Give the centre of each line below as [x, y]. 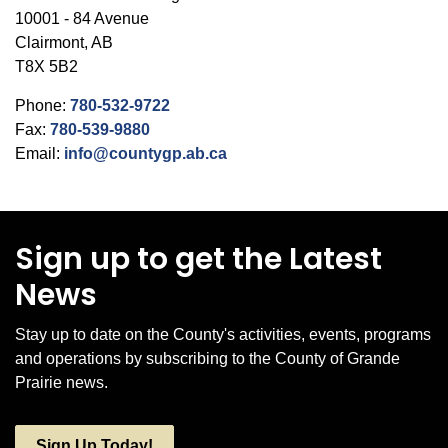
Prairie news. [61, 382]
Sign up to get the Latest [198, 259]
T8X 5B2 [46, 66]
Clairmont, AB [64, 42]
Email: [39, 153]
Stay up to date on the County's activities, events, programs [223, 334]
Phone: [42, 105]
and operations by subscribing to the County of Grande [207, 358]
